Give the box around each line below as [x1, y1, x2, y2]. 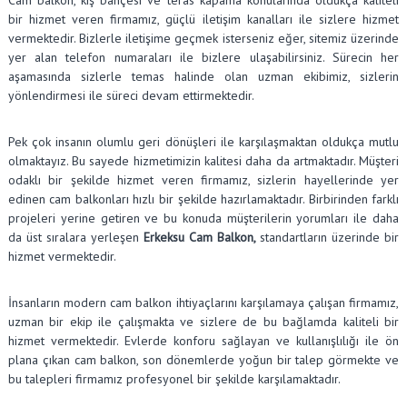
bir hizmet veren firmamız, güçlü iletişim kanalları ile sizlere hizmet [7, 10, 400, 27]
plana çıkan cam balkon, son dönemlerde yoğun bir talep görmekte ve [7, 351, 400, 368]
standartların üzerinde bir [260, 228, 400, 245]
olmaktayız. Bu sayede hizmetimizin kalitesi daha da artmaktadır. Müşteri [7, 152, 400, 169]
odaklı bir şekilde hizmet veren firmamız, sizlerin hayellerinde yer [7, 171, 400, 188]
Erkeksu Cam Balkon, [144, 228, 261, 245]
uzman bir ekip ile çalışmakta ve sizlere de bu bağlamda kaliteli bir [7, 313, 400, 330]
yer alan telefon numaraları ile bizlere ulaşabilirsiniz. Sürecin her [7, 48, 400, 65]
